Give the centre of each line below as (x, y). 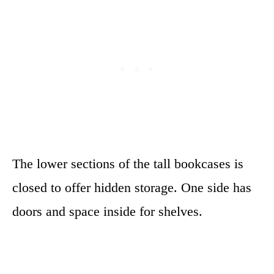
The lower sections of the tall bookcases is (128, 164)
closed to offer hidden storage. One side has (132, 187)
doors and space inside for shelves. (107, 211)
